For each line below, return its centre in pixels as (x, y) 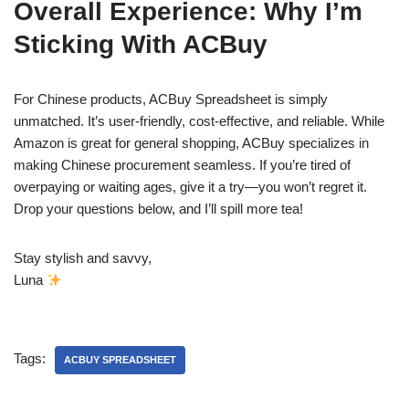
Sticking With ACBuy (141, 44)
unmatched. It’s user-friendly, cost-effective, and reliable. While (199, 121)
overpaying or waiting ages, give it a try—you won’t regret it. (190, 187)
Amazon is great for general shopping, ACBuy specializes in (191, 143)
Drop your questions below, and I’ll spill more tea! (158, 209)
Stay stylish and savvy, (83, 258)
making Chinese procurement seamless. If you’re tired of (182, 165)
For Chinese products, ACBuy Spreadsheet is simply (171, 99)
